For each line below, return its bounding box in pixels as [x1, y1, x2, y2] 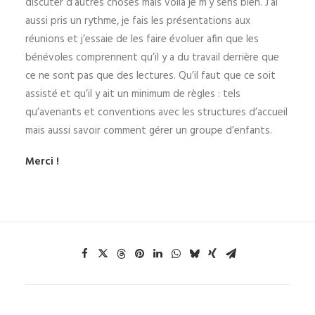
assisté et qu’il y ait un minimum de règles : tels [25, 86, 240, 103]
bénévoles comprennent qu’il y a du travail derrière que [25, 49, 279, 66]
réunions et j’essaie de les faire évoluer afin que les [25, 31, 259, 48]
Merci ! [25, 153, 59, 170]
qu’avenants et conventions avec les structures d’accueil [25, 104, 288, 121]
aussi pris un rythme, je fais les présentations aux [25, 13, 250, 30]
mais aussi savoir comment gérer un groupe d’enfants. [25, 122, 272, 139]
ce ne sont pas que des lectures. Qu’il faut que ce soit [25, 67, 276, 84]
